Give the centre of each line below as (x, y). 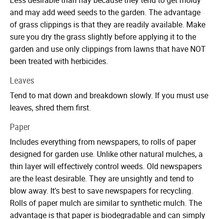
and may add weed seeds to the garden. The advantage (105, 12)
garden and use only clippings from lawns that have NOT (108, 49)
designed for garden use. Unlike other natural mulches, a (106, 154)
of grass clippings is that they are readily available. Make (108, 24)
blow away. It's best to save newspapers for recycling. (101, 190)
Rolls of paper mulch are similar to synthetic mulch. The (106, 203)
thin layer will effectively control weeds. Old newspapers (106, 166)
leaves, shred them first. (50, 107)
